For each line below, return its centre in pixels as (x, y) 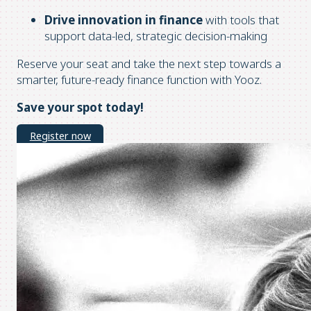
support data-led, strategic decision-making (156, 35)
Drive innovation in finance (124, 19)
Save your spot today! (80, 107)
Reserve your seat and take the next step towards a (149, 63)
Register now (60, 135)
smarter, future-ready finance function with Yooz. (141, 79)
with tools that (241, 19)
